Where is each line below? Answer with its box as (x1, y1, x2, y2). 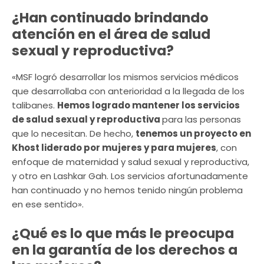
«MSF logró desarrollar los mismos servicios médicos (12, 71, 239, 84)
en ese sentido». (12, 198, 86, 211)
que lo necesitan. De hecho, (12, 127, 136, 140)
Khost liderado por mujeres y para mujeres (12, 141, 216, 154)
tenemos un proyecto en (136, 127, 251, 140)
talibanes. (12, 99, 57, 112)
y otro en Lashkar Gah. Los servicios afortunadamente (12, 170, 248, 183)
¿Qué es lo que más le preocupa (12, 223, 234, 243)
